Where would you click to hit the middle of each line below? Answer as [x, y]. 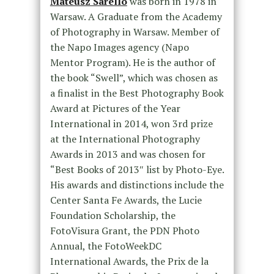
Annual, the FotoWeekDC [106, 246]
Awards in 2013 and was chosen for [128, 154]
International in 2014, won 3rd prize [131, 124]
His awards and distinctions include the [137, 185]
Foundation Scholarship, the [113, 216]
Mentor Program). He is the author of [132, 63]
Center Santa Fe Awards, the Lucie [126, 200]
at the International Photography [125, 139]
